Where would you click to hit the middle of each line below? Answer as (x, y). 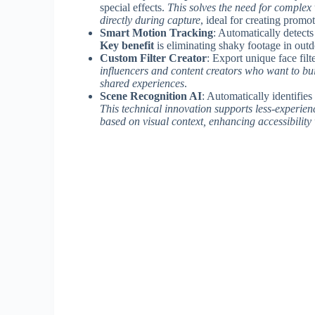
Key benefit (127, 45)
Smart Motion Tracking (156, 32)
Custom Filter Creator (153, 58)
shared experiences (142, 83)
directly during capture (150, 20)
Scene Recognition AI (151, 96)
